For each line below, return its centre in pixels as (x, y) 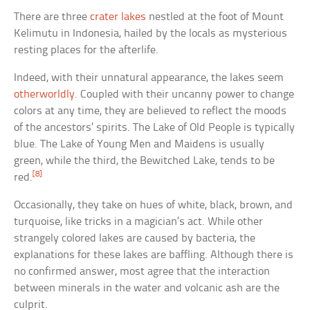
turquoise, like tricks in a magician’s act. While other (139, 221)
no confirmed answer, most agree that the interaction (142, 271)
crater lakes (118, 17)
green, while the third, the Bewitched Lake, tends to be (145, 161)
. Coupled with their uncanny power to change (185, 94)
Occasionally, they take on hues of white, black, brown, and (154, 205)
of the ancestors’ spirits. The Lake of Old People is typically (155, 127)
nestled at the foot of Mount (215, 17)
